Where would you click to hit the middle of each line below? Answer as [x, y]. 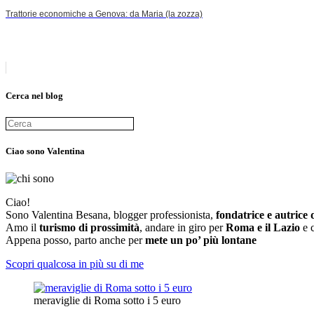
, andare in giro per [181, 228]
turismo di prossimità [89, 228]
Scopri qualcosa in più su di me [75, 264]
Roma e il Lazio [263, 228]
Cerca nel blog [34, 95]
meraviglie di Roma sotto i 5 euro [107, 301]
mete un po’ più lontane [201, 240]
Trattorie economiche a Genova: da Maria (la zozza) [104, 14]
